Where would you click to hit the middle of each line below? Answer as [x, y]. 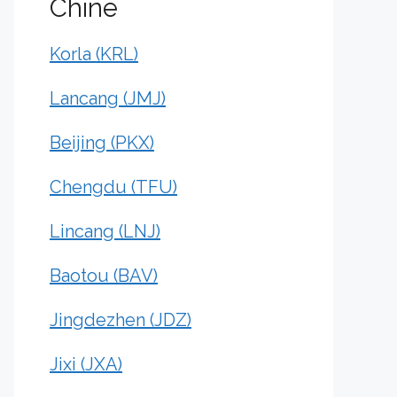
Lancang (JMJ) [108, 98]
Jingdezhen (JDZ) [121, 320]
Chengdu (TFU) [113, 187]
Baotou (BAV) [104, 276]
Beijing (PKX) [102, 143]
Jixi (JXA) [86, 364]
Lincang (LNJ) [105, 231]
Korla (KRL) [94, 54]
